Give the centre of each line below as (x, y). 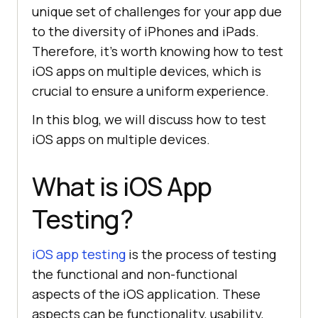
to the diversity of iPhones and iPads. (146, 32)
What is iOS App (122, 187)
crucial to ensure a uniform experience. (150, 91)
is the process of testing (201, 254)
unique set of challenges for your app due (157, 12)
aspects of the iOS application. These (146, 294)
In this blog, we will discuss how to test (149, 120)
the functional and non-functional (135, 274)
